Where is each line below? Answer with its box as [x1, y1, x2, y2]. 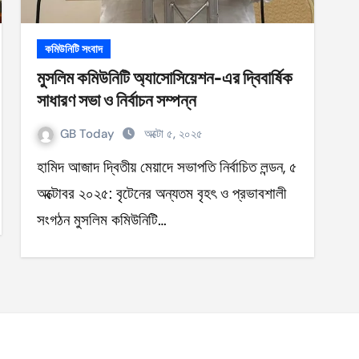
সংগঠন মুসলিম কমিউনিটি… [37, 210, 167, 230]
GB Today [60, 126, 118, 142]
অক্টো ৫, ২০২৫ [144, 126, 203, 142]
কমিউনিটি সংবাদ [45, 42, 103, 56]
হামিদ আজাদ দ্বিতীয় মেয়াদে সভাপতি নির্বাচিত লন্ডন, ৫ [37, 157, 47, 177]
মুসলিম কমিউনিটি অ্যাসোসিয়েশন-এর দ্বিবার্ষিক [37, 67, 292, 88]
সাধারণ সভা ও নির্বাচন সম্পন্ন [37, 90, 196, 111]
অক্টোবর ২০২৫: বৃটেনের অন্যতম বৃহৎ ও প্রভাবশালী [37, 184, 286, 204]
